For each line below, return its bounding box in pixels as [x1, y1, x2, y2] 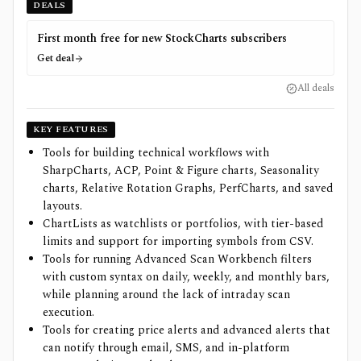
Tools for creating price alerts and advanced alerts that [43, 321, 330, 338]
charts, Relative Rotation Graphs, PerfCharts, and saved [43, 179, 334, 197]
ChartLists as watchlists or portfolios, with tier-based [43, 214, 324, 232]
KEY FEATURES [33, 122, 109, 136]
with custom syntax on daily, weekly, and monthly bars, [43, 268, 330, 285]
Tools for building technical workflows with [43, 143, 269, 161]
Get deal [37, 50, 74, 66]
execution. [43, 303, 94, 321]
